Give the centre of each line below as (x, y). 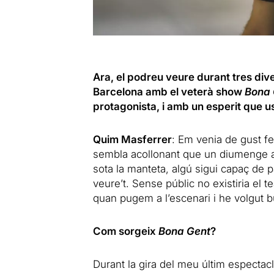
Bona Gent (184, 231)
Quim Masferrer (132, 139)
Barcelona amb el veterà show (168, 91)
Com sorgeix (125, 231)
